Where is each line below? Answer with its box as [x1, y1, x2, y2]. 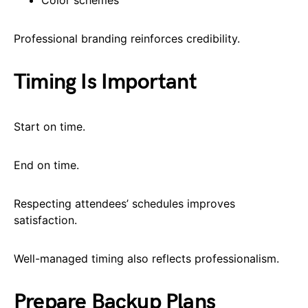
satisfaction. [14, 212, 77, 227]
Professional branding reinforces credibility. [14, 31, 240, 45]
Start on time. [14, 119, 85, 133]
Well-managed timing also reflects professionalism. [14, 251, 279, 265]
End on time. [14, 157, 79, 172]
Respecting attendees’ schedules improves [14, 196, 235, 210]
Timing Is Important [14, 68, 197, 96]
